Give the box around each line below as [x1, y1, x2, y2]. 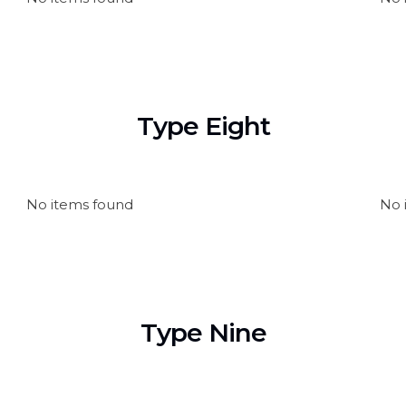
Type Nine [140, 317, 266, 348]
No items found [26, 196, 133, 213]
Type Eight [136, 111, 270, 141]
